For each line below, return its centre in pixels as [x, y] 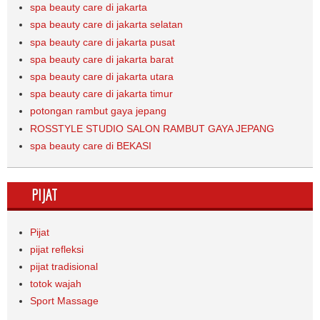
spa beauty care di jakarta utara [102, 76]
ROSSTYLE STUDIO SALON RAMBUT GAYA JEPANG [152, 128]
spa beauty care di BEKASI [91, 145]
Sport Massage [65, 301]
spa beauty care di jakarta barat [102, 59]
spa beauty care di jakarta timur [102, 94]
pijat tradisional [64, 267]
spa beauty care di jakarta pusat [103, 42]
